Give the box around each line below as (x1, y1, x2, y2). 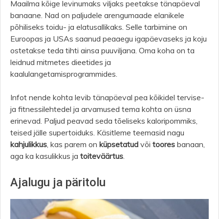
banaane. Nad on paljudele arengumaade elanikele (10, 10, 184, 20)
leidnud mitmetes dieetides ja (10, 57, 111, 67)
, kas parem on (47, 139, 99, 149)
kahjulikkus (10, 139, 47, 149)
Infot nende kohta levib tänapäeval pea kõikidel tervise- (10, 92, 204, 102)
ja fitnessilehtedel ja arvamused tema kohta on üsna (10, 104, 191, 114)
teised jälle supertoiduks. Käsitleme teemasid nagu (10, 127, 184, 137)
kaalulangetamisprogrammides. (10, 68, 119, 79)
